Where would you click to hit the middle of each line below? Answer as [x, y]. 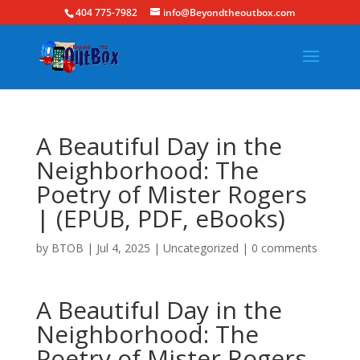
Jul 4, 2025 [123, 248]
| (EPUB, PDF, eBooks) [160, 218]
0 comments [284, 248]
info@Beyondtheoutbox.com [229, 12]
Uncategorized [200, 248]
